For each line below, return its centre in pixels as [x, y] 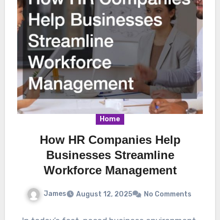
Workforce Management [110, 170]
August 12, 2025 [104, 194]
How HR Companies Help [110, 140]
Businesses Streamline [110, 155]
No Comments [167, 194]
